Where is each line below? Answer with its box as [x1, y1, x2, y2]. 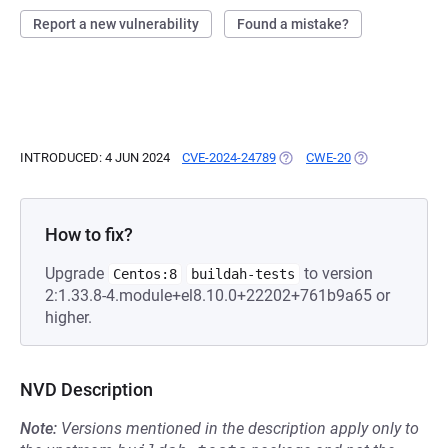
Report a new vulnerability [33, 16, 199, 32]
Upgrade [45, 264, 108, 283]
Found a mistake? [237, 16, 349, 32]
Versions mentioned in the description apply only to [61, 419, 419, 438]
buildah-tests [191, 266, 295, 282]
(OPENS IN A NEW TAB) [276, 150, 413, 165]
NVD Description [20, 379, 153, 400]
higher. [45, 308, 92, 327]
